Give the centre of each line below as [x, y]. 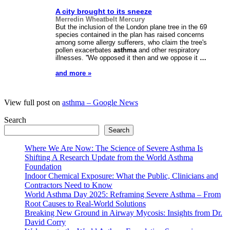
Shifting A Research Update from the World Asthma [109, 157]
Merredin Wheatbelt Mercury [100, 20]
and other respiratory [168, 50]
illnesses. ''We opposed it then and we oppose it [128, 58]
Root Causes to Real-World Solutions [85, 203]
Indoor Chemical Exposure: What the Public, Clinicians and [121, 176]
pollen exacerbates [84, 50]
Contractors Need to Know [69, 185]
